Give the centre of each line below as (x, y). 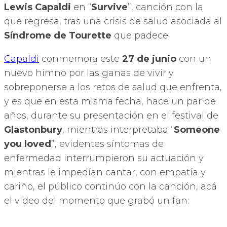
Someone (197, 129)
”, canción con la (165, 7)
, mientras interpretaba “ (118, 129)
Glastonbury (33, 129)
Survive (109, 7)
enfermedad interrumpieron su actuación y (104, 158)
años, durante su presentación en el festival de (111, 115)
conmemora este (81, 59)
